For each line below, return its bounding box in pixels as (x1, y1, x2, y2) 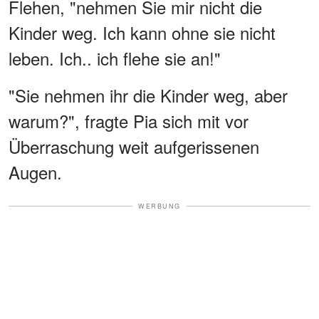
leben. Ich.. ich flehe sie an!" (9, 45, 221, 70)
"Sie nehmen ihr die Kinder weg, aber (9, 82, 288, 108)
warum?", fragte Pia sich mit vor (9, 108, 249, 133)
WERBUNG (138, 201, 181, 211)
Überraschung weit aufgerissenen (9, 133, 259, 159)
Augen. (9, 159, 62, 184)
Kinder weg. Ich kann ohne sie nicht (9, 19, 276, 45)
